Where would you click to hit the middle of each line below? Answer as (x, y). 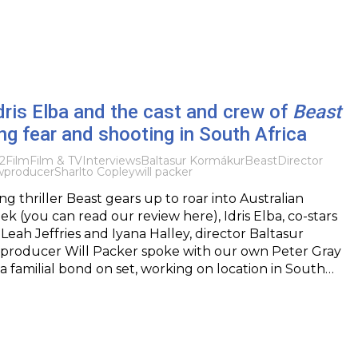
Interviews (111, 160)
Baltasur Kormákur (192, 160)
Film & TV (56, 160)
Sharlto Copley (94, 171)
